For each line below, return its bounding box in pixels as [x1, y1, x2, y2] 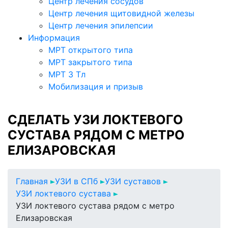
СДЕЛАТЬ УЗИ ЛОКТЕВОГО [8, 112, 183, 127]
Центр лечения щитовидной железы [48, 8, 194, 18]
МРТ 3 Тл [48, 69, 85, 79]
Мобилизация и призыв [48, 81, 143, 92]
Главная [16, 176, 48, 186]
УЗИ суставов [105, 176, 161, 186]
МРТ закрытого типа [48, 57, 132, 67]
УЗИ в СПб [55, 176, 98, 186]
